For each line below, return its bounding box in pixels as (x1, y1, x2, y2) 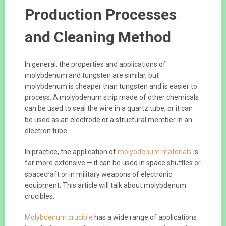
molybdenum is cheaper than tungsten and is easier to (24, 82, 197, 90)
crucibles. (24, 192, 54, 200)
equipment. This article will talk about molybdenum (24, 181, 186, 189)
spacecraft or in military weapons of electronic (24, 169, 172, 178)
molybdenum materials (117, 147, 192, 156)
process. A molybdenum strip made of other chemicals (24, 93, 199, 101)
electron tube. (24, 126, 69, 135)
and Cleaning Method (24, 28, 171, 46)
